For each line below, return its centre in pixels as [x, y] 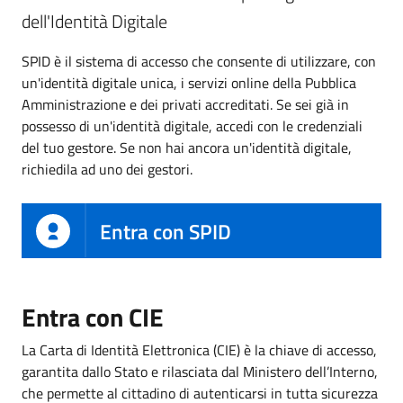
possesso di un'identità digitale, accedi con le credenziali [192, 125]
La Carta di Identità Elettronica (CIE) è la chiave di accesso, [199, 350]
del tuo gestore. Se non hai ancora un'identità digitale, [187, 147]
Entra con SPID [166, 231]
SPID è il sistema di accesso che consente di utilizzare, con [199, 61]
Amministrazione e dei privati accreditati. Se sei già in [185, 104]
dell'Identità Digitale [94, 21]
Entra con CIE [93, 318]
